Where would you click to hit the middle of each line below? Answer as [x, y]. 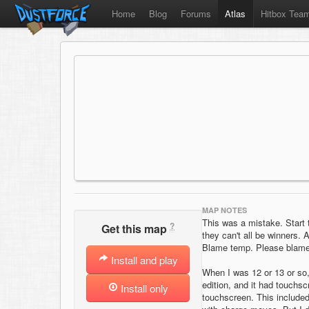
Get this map [136, 229]
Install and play [143, 260]
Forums [196, 13]
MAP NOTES [225, 210]
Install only [143, 288]
